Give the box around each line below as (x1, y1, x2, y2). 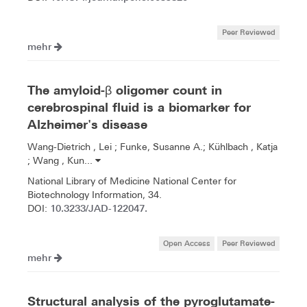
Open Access (163, 237, 211, 248)
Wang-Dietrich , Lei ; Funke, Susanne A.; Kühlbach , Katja (27, 140, 278, 152)
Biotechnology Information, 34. (27, 188, 162, 200)
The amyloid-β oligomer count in (27, 82, 222, 97)
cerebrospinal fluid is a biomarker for (27, 99, 251, 114)
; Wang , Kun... (27, 154, 95, 166)
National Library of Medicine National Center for (27, 175, 236, 186)
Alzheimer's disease (27, 116, 147, 132)
